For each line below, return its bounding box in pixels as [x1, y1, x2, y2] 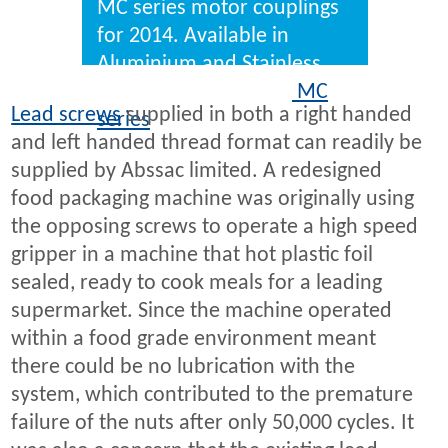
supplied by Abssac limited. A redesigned [11, 160, 383, 184]
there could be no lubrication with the [11, 356, 356, 380]
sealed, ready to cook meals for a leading [11, 272, 383, 296]
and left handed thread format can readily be [11, 132, 423, 156]
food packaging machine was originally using [11, 188, 415, 212]
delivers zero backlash [150, 109, 354, 133]
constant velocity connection [97, 137, 356, 161]
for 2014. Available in [97, 25, 289, 49]
